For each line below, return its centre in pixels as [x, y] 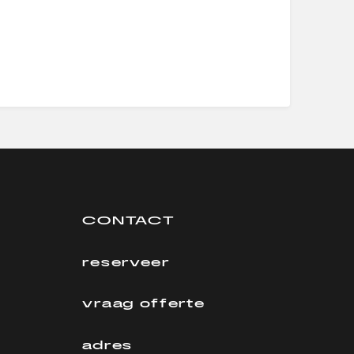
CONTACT [129, 220]
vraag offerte [144, 303]
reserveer [126, 262]
